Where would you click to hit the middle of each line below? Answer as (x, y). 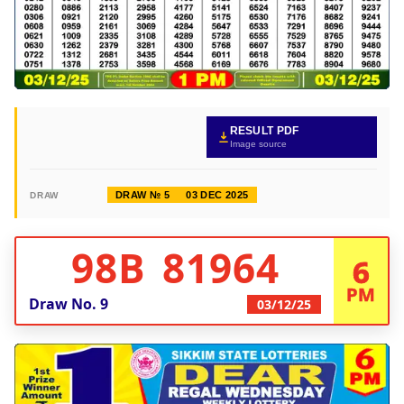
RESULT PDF (264, 130)
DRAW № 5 (143, 194)
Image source (258, 143)
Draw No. (64, 303)
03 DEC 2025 (217, 194)
